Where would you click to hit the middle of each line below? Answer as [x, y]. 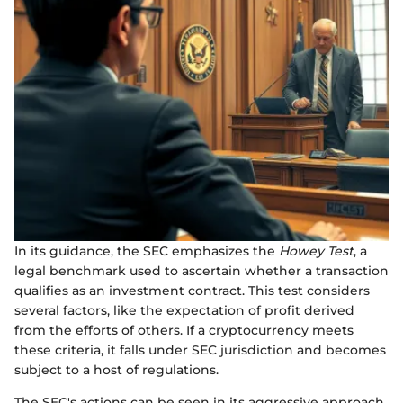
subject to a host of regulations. [116, 369]
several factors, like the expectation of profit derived [184, 310]
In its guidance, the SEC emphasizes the [147, 251]
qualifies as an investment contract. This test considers [192, 290]
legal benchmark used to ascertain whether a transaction [201, 270]
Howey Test [316, 251]
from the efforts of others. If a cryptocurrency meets [184, 330]
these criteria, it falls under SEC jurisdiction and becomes [200, 349]
